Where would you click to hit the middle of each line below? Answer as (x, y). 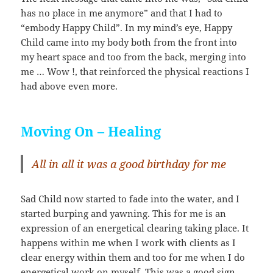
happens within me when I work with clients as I (129, 242)
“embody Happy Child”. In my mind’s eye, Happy (127, 27)
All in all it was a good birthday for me (129, 164)
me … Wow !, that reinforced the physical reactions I (135, 71)
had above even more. (69, 86)
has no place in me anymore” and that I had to (122, 12)
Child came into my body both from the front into (129, 42)
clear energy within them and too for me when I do (133, 257)
